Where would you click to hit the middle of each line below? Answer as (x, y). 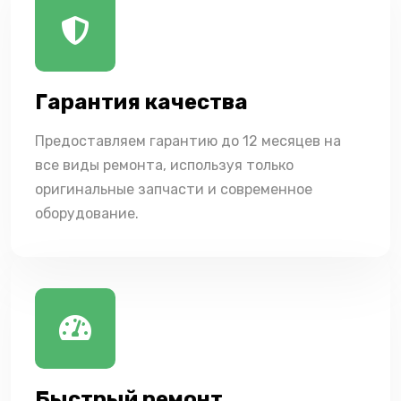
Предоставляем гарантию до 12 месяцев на (188, 141)
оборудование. (87, 214)
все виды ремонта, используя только (164, 166)
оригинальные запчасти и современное (174, 190)
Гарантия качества (141, 102)
